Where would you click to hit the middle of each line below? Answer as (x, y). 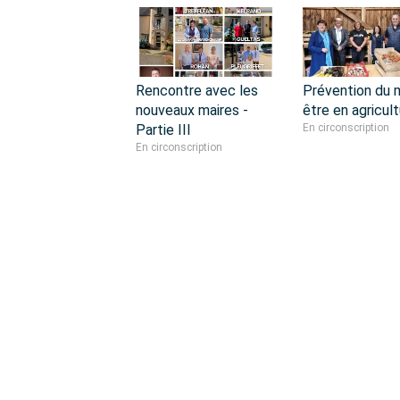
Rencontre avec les (197, 90)
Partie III (163, 129)
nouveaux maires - (192, 110)
